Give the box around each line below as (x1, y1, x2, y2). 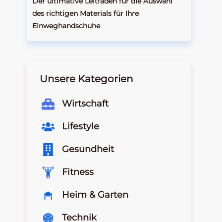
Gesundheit (62, 144, 114, 155)
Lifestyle (62, 121, 99, 132)
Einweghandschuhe (32, 21, 100, 30)
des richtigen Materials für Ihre (32, 8, 139, 18)
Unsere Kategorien (40, 72, 133, 85)
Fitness (62, 166, 94, 178)
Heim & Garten (62, 189, 128, 201)
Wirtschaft (62, 98, 109, 110)
